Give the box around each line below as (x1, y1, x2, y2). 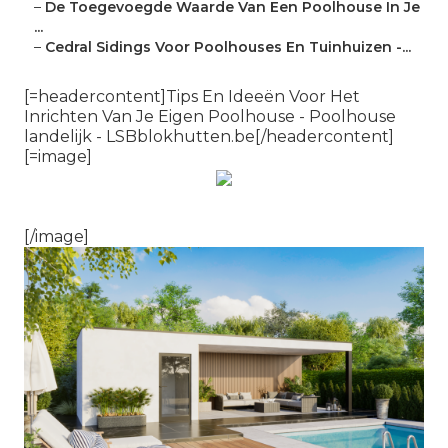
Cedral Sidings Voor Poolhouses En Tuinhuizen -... (45, 38, 411, 57)
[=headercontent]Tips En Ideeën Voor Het (24, 87, 360, 107)
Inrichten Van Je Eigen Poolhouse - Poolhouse (24, 107, 396, 127)
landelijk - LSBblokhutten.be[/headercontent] (24, 127, 394, 147)
